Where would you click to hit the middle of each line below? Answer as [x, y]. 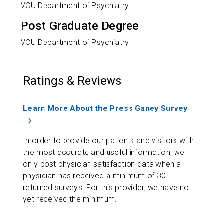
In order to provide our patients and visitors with [108, 140]
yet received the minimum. [70, 199]
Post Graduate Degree [80, 26]
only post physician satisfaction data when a [102, 164]
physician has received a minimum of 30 [95, 175]
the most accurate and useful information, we [104, 152]
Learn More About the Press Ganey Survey [105, 109]
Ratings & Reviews [72, 81]
